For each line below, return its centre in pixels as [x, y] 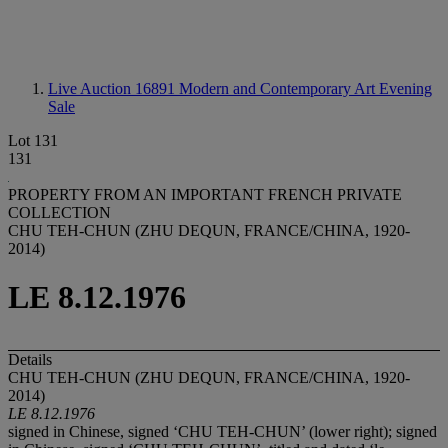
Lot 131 [33, 140]
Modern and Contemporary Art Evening [305, 88]
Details [30, 359]
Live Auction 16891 [113, 88]
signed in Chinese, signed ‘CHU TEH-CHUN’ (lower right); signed [222, 431]
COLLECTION [59, 212]
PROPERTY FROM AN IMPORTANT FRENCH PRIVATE [205, 194]
